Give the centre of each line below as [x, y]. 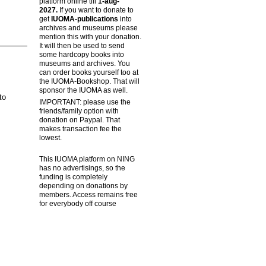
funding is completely [73, 177]
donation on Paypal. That [79, 120]
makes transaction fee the [80, 129]
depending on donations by [83, 186]
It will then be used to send [82, 45]
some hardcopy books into [81, 54]
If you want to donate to [95, 10]
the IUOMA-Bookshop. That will [89, 81]
